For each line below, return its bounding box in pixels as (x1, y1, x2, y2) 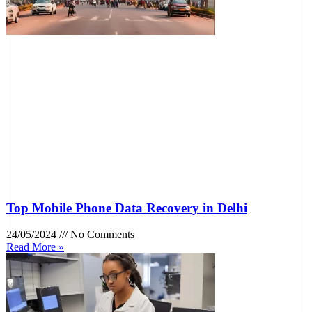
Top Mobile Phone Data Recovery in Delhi (6, 200, 247, 215)
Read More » (6, 241, 64, 253)
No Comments (68, 228, 134, 241)
